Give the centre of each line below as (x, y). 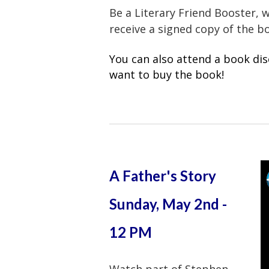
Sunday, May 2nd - (168, 204)
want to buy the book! (167, 74)
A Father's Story (163, 175)
